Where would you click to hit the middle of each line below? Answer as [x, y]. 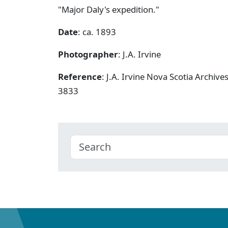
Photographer [88, 54]
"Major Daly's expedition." [109, 9]
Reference [80, 76]
